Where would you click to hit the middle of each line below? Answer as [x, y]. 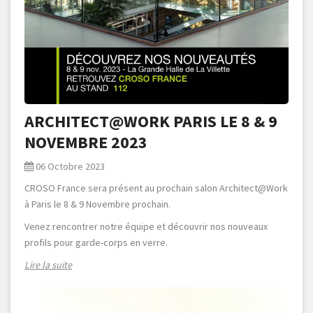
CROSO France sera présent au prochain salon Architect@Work [156, 188]
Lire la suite [48, 264]
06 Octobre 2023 [70, 166]
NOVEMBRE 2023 [86, 142]
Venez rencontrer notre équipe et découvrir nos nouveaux [146, 226]
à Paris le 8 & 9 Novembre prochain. [97, 204]
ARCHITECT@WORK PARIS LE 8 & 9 [151, 121]
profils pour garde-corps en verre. [96, 242]
